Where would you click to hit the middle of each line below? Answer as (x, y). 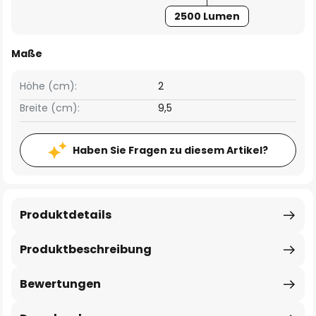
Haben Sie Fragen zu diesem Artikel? (170, 150)
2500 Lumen (207, 16)
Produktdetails (66, 215)
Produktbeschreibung (86, 249)
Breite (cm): (50, 108)
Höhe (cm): (48, 86)
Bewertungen (60, 284)
